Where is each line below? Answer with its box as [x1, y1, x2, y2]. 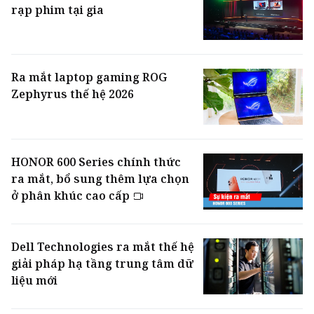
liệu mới [11, 273, 57, 289]
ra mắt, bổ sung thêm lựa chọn [11, 171, 189, 187]
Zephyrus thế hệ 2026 [11, 86, 134, 102]
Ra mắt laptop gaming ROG [11, 69, 167, 86]
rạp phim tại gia [11, 1, 104, 18]
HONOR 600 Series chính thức [11, 154, 181, 170]
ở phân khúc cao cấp [11, 188, 132, 204]
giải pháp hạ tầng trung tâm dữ [11, 256, 193, 272]
